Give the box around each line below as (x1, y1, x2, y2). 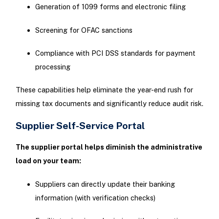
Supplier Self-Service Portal (15, 120, 145, 131)
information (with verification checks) (35, 193, 155, 202)
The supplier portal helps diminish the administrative (15, 143, 202, 152)
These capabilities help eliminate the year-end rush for (15, 85, 193, 94)
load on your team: (15, 156, 81, 165)
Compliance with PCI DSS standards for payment (35, 48, 196, 57)
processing (35, 62, 70, 71)
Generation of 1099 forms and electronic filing (35, 2, 186, 11)
